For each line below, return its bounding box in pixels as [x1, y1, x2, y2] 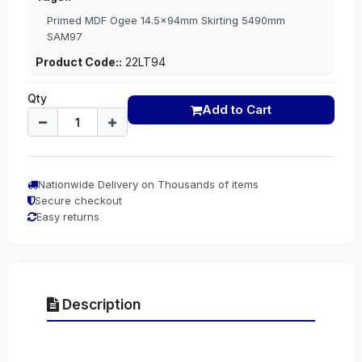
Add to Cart [202, 102, 271, 117]
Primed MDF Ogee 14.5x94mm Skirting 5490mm [47, 14, 285, 27]
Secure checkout [35, 194, 122, 207]
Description [59, 296, 141, 313]
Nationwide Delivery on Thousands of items [38, 178, 259, 191]
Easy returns [36, 210, 99, 223]
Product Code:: [36, 55, 122, 69]
